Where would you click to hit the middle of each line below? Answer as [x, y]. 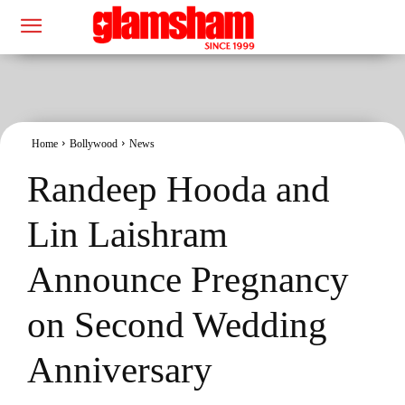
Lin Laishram [127, 234]
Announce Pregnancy [188, 279]
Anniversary [120, 369]
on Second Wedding [177, 324]
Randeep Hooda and [179, 188]
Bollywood [94, 143]
